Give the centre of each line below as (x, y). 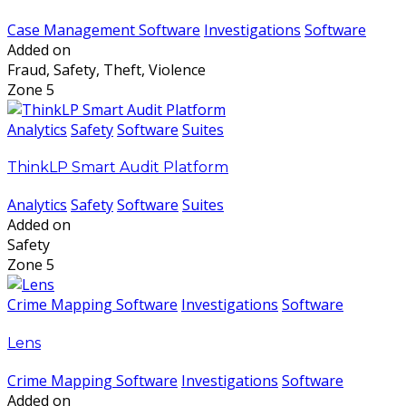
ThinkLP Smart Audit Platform (118, 168)
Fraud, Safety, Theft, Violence (106, 69)
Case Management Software (104, 29)
